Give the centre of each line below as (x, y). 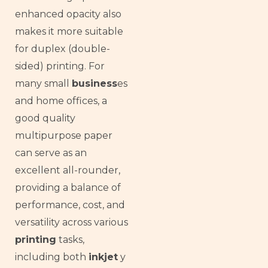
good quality (45, 118)
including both (52, 257)
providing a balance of (68, 187)
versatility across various (71, 222)
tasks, (70, 239)
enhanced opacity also (68, 14)
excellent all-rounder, (68, 170)
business (95, 83)
